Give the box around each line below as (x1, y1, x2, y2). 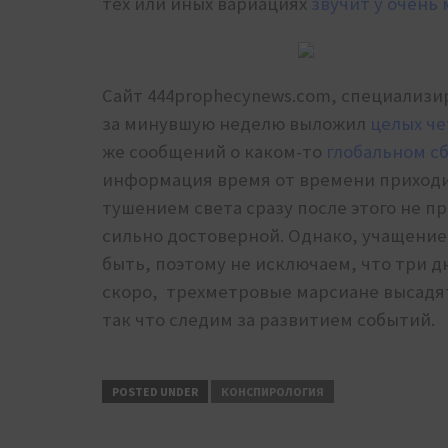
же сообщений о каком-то (102, 140, 326, 164)
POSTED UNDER (112, 384, 198, 400)
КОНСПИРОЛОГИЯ (221, 384, 324, 400)
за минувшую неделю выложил (102, 112, 370, 136)
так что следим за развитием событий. (102, 308, 439, 332)
